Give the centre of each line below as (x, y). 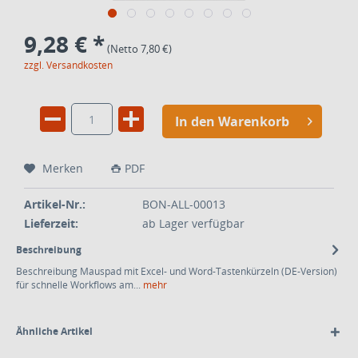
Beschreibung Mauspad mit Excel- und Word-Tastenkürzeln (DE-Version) (177, 271)
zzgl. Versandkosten (68, 65)
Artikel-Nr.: (55, 204)
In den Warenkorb (233, 121)
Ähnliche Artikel (54, 331)
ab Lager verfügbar (193, 223)
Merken (63, 168)
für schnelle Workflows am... (78, 285)
